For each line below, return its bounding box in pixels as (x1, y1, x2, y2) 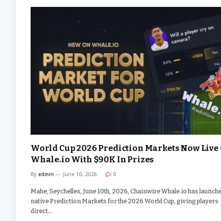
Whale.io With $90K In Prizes (31, 154, 154, 165)
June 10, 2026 (63, 171, 97, 178)
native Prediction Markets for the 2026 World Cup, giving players (31, 197, 219, 205)
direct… (31, 207, 52, 215)
